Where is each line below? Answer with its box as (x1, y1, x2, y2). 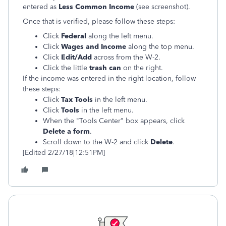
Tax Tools (61, 95, 95, 104)
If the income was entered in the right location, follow (23, 74, 196, 83)
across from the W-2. (92, 53, 160, 62)
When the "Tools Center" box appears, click (43, 117, 185, 125)
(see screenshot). (136, 3, 190, 11)
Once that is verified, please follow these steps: (23, 17, 175, 26)
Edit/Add (61, 53, 92, 62)
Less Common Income (59, 3, 136, 11)
